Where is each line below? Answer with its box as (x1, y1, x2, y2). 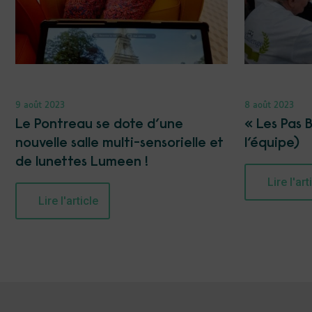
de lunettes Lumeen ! (15, 155, 148, 169)
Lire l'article (38, 194, 98, 208)
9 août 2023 (15, 101, 65, 110)
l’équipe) (244, 136, 300, 150)
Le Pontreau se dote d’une (15, 117, 183, 132)
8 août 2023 (244, 101, 295, 110)
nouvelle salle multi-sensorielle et (15, 136, 224, 150)
